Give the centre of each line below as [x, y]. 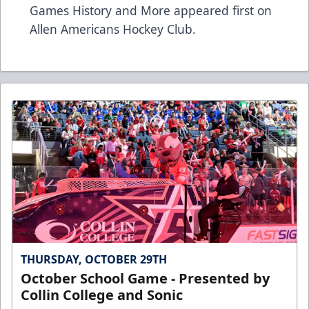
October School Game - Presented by [145, 278]
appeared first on [221, 10]
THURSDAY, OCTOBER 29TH [94, 259]
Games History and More [100, 10]
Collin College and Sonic [102, 295]
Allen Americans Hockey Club [111, 29]
